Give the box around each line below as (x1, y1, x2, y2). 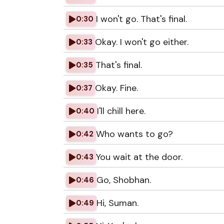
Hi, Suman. (96, 197, 138, 209)
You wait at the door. (96, 151, 182, 163)
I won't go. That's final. (96, 13, 187, 25)
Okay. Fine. (95, 82, 138, 94)
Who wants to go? (96, 128, 173, 140)
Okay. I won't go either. (95, 36, 188, 48)
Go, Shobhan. (96, 174, 151, 186)
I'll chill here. (97, 105, 145, 117)
